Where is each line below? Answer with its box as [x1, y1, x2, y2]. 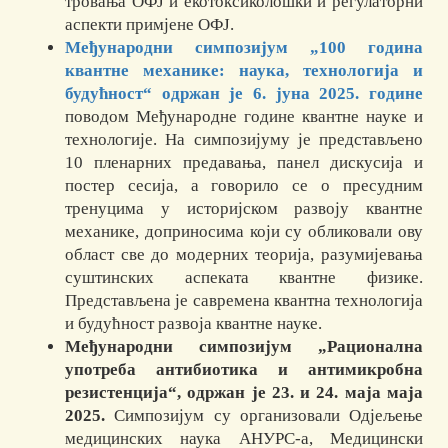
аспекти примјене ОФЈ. [65, 15, 239, 35]
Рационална [326, 337, 423, 357]
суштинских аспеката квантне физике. [65, 268, 423, 288]
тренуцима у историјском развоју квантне [65, 199, 423, 219]
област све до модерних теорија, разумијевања [65, 245, 423, 265]
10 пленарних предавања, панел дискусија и [65, 153, 423, 173]
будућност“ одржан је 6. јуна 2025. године [65, 84, 423, 104]
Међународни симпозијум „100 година [65, 38, 423, 58]
